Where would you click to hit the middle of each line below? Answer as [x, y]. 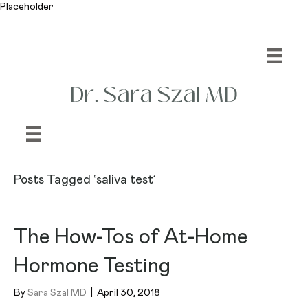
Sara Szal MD [57, 293]
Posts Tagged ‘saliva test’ [85, 180]
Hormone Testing [92, 266]
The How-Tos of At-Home [131, 237]
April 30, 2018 [129, 293]
